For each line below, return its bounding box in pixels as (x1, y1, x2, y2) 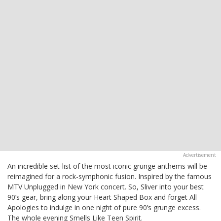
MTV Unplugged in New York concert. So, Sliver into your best (7, 182, 204, 191)
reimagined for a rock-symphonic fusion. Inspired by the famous (7, 171, 212, 181)
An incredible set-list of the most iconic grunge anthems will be (7, 161, 207, 171)
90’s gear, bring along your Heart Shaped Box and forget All (7, 192, 197, 202)
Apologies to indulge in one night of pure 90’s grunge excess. (7, 202, 201, 212)
